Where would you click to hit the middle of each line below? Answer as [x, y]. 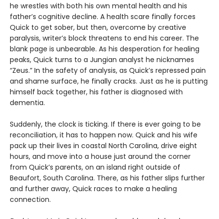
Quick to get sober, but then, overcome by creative [98, 28]
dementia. [27, 103]
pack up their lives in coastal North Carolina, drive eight [103, 146]
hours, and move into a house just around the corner [100, 157]
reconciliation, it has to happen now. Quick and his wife [104, 135]
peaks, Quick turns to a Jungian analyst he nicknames [102, 60]
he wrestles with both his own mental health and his [99, 6]
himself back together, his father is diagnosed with [96, 92]
